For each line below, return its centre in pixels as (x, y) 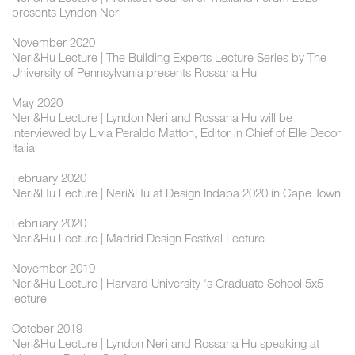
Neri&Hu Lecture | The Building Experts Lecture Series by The (169, 57)
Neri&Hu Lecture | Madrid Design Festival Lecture (138, 238)
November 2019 (53, 268)
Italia (23, 148)
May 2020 (37, 103)
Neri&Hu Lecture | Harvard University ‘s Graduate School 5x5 (168, 283)
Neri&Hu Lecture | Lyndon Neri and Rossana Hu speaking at (166, 344)
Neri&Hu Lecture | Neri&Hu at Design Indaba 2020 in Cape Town (176, 193)
